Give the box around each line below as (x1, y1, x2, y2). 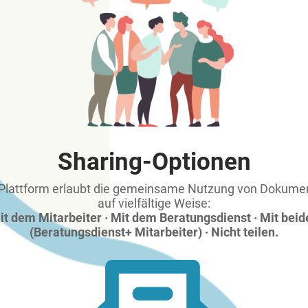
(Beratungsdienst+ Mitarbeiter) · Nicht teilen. (30, 225, 278, 239)
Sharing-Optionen (57, 148, 251, 176)
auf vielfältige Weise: (98, 196, 210, 210)
